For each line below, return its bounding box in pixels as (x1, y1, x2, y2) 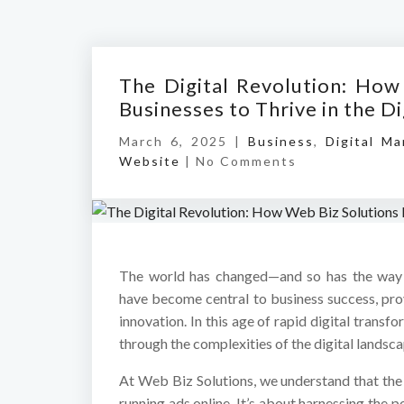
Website (119, 153, 180, 169)
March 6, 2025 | (119, 133, 248, 149)
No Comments (196, 153, 297, 169)
